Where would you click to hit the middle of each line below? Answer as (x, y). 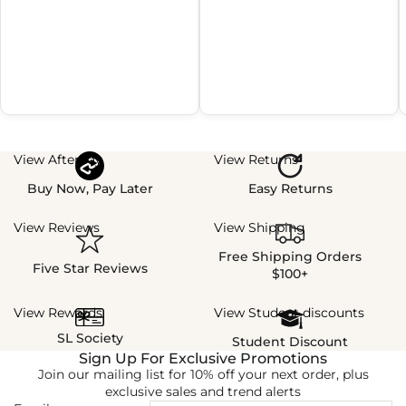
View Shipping (260, 228)
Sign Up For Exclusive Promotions (203, 359)
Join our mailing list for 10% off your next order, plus (203, 375)
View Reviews (57, 228)
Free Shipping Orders (290, 257)
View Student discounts (289, 313)
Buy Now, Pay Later (90, 189)
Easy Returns (290, 189)
